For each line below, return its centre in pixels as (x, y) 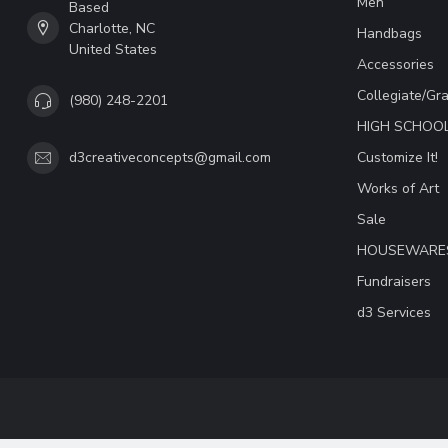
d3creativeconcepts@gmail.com (170, 158)
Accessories (395, 64)
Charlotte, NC (112, 28)
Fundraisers (394, 281)
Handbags (389, 33)
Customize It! (397, 157)
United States (113, 49)
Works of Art (398, 188)
